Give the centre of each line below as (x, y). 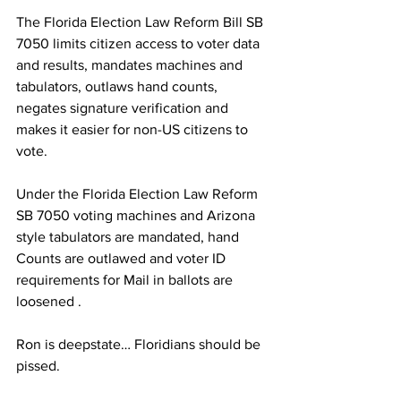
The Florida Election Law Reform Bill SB (141, 21)
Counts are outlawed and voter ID (123, 258)
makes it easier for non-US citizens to (134, 129)
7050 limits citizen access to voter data (140, 43)
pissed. (40, 365)
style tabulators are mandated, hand (129, 236)
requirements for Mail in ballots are (126, 279)
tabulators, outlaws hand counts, (119, 86)
